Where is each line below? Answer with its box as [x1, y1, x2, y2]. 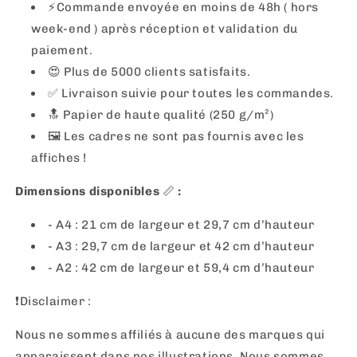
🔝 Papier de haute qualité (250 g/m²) [48, 108, 274, 122]
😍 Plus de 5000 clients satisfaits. [48, 65, 251, 79]
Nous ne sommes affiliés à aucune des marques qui [15, 328, 325, 342]
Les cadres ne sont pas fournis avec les [61, 129, 304, 143]
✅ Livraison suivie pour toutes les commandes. [48, 86, 335, 100]
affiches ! [31, 151, 87, 165]
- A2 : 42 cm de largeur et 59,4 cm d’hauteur [48, 261, 315, 275]
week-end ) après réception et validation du [31, 22, 298, 36]
